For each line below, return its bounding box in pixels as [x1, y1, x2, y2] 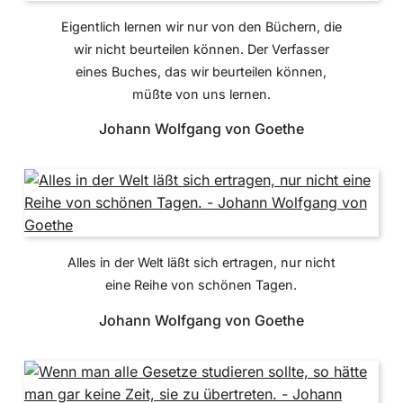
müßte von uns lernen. [131, 85, 271, 102]
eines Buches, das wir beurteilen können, [76, 63, 327, 79]
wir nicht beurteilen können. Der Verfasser [73, 40, 329, 57]
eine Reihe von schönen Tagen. [105, 277, 298, 293]
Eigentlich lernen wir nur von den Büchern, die [60, 18, 342, 34]
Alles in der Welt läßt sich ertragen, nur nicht [67, 255, 336, 271]
